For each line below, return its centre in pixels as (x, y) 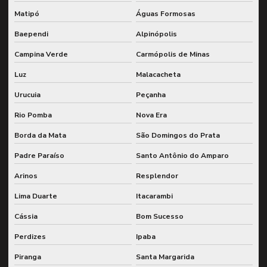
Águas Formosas (165, 13)
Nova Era (151, 115)
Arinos (26, 176)
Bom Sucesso (159, 216)
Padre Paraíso (39, 155)
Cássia (26, 216)
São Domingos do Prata (178, 135)
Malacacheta (158, 74)
